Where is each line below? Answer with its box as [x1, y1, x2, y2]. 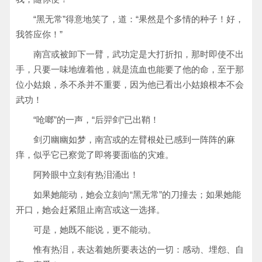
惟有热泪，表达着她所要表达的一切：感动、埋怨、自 [33, 244, 244, 254]
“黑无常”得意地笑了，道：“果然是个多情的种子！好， [33, 14, 244, 24]
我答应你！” [16, 29, 63, 39]
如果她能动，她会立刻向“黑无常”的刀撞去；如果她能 [33, 189, 241, 199]
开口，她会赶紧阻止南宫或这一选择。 [16, 205, 165, 215]
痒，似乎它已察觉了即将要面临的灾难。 [16, 150, 174, 160]
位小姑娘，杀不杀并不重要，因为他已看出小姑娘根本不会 [16, 80, 244, 89]
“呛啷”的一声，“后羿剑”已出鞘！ [33, 115, 159, 125]
